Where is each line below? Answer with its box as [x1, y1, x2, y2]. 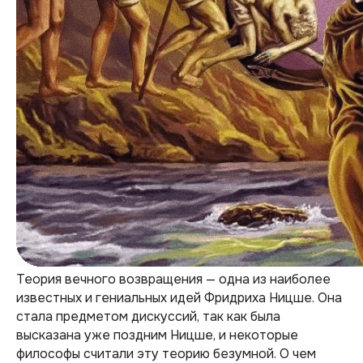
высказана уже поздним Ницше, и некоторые [16, 327, 298, 344]
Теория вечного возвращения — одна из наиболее [16, 271, 331, 288]
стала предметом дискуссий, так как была [16, 308, 280, 325]
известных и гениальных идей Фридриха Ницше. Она [16, 289, 342, 306]
